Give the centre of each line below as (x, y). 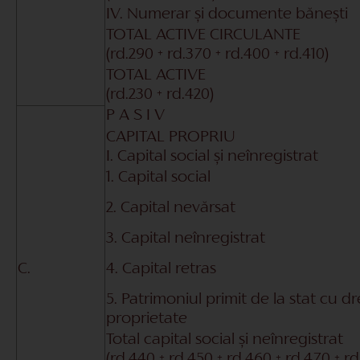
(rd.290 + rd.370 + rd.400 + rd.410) (217, 54)
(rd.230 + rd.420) (160, 94)
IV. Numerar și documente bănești (227, 14)
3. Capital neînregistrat (186, 238)
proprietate (147, 319)
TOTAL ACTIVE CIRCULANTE (203, 35)
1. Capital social (158, 177)
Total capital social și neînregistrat (225, 340)
